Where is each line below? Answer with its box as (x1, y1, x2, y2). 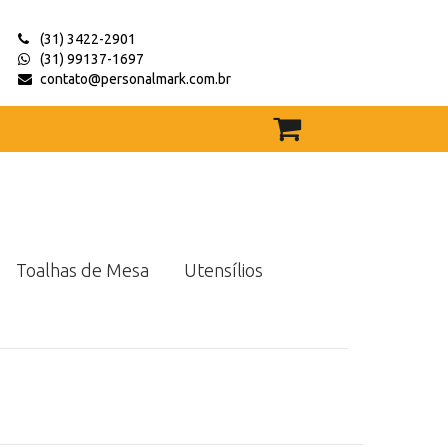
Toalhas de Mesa (15, 259, 149, 280)
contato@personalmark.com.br (40, 71, 232, 87)
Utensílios (183, 259, 263, 280)
